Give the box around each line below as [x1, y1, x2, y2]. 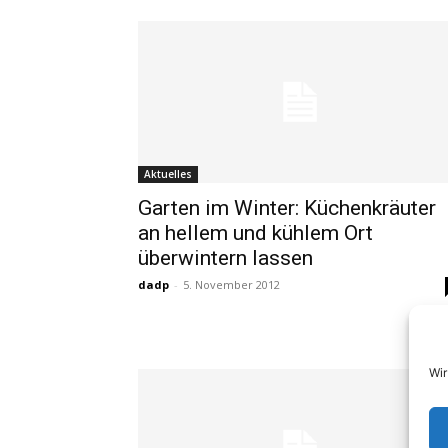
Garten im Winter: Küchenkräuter [138, 196, 436, 220]
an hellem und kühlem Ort [138, 221, 373, 245]
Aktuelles [144, 167, 192, 181]
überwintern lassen [138, 246, 313, 270]
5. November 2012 [183, 277, 280, 292]
